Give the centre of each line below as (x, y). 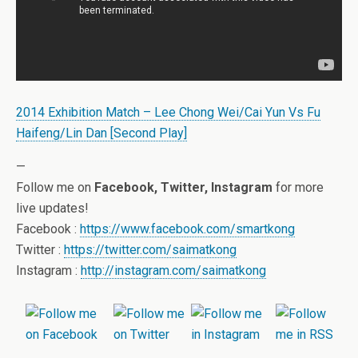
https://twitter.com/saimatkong (150, 249)
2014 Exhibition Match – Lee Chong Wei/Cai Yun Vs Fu (168, 112)
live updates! (52, 208)
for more (298, 187)
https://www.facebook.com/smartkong (187, 229)
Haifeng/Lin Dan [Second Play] (101, 133)
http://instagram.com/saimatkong (173, 270)
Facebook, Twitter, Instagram (183, 187)
